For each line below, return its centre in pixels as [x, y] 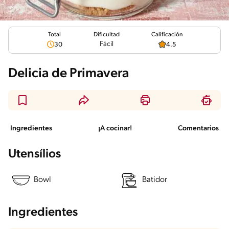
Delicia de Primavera [69, 74]
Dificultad [107, 35]
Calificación [167, 35]
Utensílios [35, 154]
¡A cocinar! [115, 128]
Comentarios [198, 128]
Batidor [155, 180]
